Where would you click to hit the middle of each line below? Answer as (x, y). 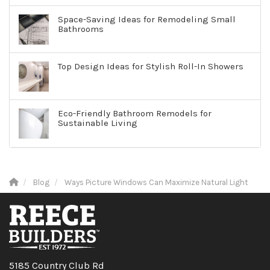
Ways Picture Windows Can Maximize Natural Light (156, 183)
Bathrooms (81, 29)
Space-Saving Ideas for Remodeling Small (147, 20)
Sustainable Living (98, 123)
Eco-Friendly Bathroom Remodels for (135, 114)
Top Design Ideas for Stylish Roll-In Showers (151, 67)
